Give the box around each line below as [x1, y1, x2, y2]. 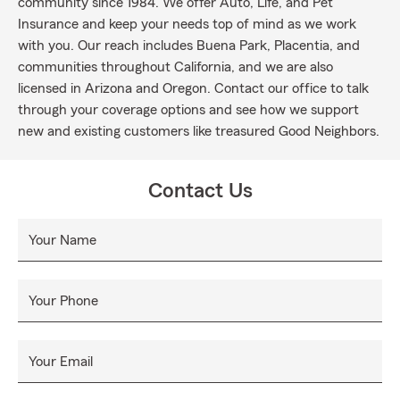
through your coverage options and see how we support [18, 103, 359, 117]
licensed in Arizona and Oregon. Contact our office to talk [18, 81, 369, 96]
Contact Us [147, 180, 253, 202]
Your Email [29, 354, 93, 369]
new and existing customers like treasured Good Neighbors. [18, 124, 379, 138]
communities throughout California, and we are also [18, 60, 333, 74]
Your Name [29, 233, 96, 247]
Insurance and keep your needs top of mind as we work [18, 17, 356, 31]
